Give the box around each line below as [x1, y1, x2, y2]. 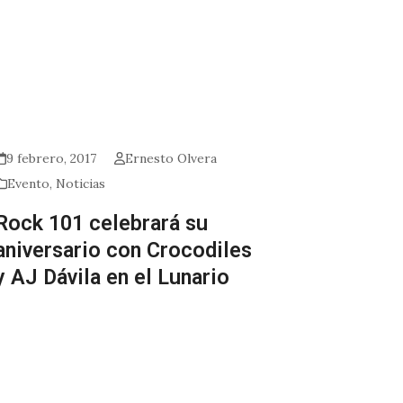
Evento [7, 175, 50, 192]
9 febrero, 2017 [5, 150, 96, 166]
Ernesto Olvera [124, 150, 217, 166]
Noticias [56, 175, 106, 192]
